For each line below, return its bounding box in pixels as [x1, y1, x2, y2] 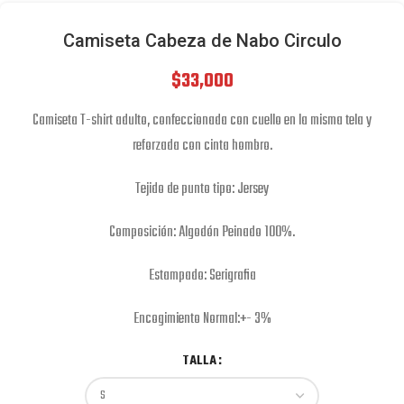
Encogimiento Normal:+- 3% [133, 308, 271, 332]
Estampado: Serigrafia [148, 264, 256, 289]
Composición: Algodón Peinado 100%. [109, 221, 295, 245]
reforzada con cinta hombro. [132, 134, 272, 159]
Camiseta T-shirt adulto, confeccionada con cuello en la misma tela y [32, 109, 372, 133]
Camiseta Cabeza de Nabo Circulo [62, 30, 342, 52]
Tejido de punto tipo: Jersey [135, 178, 269, 202]
